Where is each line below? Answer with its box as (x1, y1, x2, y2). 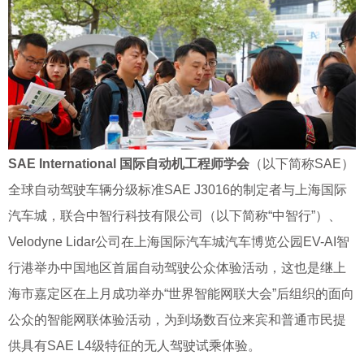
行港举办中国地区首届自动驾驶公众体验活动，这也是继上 (8, 261, 346, 275)
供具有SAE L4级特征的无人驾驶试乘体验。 (8, 339, 261, 353)
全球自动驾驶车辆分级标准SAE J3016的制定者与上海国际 (8, 183, 347, 197)
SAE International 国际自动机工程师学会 (8, 157, 249, 171)
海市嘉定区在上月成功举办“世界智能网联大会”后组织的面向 (8, 287, 354, 301)
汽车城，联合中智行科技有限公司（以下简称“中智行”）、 (8, 209, 341, 223)
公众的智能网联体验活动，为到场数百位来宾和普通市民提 (8, 313, 346, 327)
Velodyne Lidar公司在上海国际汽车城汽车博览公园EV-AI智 (8, 235, 349, 249)
